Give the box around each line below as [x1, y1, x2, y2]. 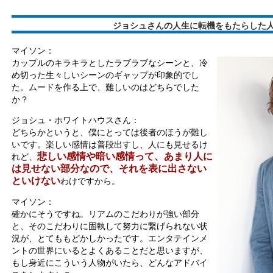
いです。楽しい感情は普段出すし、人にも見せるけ [12, 139, 208, 149]
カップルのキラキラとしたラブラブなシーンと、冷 [12, 57, 208, 68]
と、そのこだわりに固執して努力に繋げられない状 [12, 221, 208, 231]
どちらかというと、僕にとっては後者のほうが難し [12, 127, 208, 137]
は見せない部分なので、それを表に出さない [12, 163, 207, 174]
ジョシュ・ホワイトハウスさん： [12, 115, 140, 125]
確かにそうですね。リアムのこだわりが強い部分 [12, 208, 199, 219]
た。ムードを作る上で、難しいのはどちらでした [12, 82, 199, 92]
